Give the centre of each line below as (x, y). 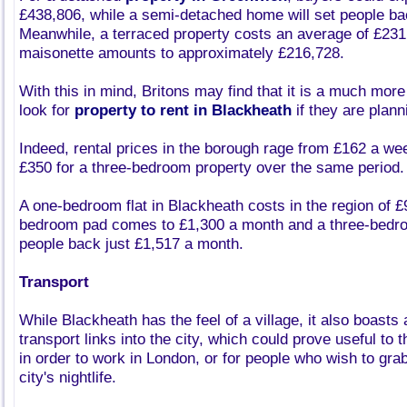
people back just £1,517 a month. (131, 244)
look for (47, 110)
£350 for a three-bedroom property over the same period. (212, 168)
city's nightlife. (68, 377)
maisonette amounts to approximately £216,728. (182, 53)
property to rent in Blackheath (183, 110)
